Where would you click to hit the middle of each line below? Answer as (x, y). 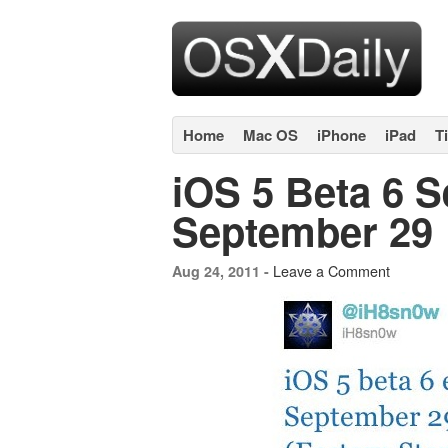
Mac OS (270, 135)
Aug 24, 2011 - (222, 271)
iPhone (341, 135)
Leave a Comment (331, 270)
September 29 (302, 230)
